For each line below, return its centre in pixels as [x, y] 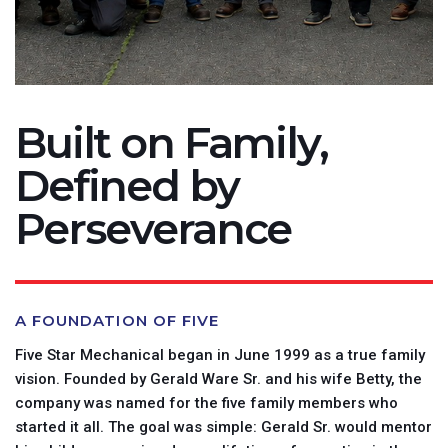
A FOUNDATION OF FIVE [117, 320]
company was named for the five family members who [206, 403]
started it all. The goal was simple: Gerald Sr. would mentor [223, 427]
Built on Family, [171, 142]
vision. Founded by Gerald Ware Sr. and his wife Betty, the [218, 379]
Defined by [127, 185]
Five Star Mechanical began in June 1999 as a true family [220, 355]
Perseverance [153, 228]
